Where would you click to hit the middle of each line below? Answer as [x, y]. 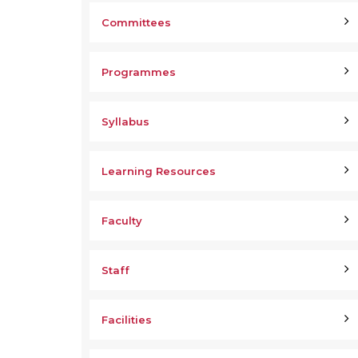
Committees [136, 22]
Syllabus [125, 121]
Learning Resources [159, 171]
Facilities [127, 320]
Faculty [122, 221]
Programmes [139, 72]
